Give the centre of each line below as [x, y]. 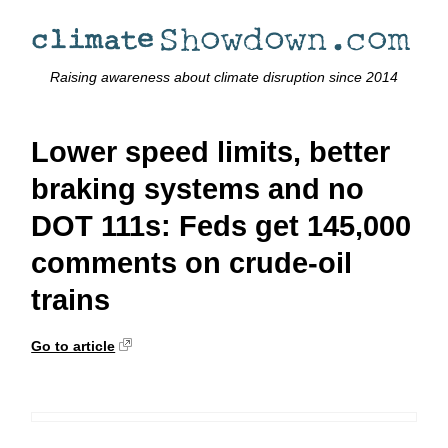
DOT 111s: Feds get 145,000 [221, 226]
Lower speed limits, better [211, 152]
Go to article [73, 345]
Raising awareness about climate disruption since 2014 [224, 77]
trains [71, 300]
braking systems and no [198, 189]
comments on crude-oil [192, 263]
